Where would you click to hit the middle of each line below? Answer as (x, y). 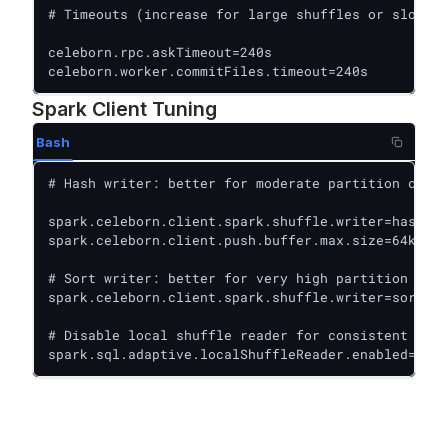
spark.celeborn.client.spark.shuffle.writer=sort (236, 297)
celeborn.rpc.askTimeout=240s (160, 52)
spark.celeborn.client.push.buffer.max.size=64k (232, 240)
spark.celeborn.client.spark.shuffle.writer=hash (236, 221)
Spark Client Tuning (124, 109)
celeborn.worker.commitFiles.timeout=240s (208, 71)
